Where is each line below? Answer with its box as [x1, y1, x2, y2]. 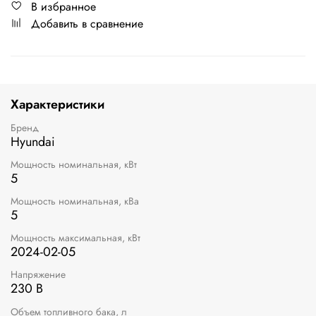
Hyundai [11, 132, 55, 151]
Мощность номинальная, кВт [11, 157, 137, 171]
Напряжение [11, 267, 66, 282]
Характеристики [11, 95, 104, 114]
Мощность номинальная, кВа [11, 193, 139, 208]
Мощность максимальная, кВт [11, 231, 140, 245]
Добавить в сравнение [31, 15, 143, 32]
